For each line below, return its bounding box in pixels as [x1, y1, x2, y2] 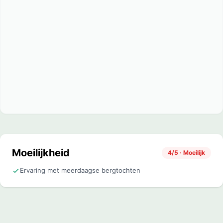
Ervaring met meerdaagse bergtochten [20, 166, 140, 174]
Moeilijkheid [12, 147, 70, 159]
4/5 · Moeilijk [168, 149, 205, 156]
